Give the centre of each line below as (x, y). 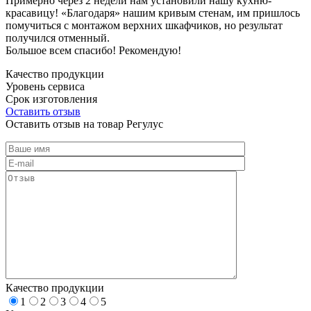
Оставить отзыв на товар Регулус (84, 124)
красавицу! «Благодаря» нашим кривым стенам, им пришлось (153, 12)
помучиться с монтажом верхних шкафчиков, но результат (144, 25)
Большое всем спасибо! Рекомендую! (93, 50)
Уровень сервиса (45, 86)
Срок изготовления (51, 99)
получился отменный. (58, 37)
